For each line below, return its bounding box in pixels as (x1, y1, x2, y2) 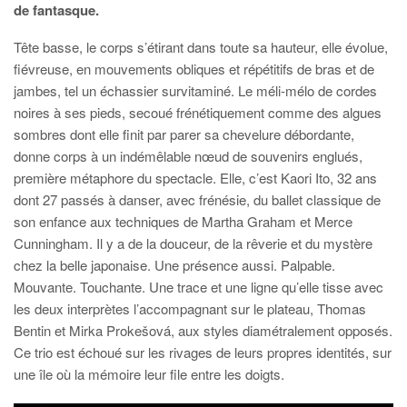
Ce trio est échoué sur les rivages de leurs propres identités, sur (14, 342, 392, 362)
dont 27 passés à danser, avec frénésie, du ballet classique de (14, 190, 381, 209)
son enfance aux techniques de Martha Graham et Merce (14, 212, 352, 231)
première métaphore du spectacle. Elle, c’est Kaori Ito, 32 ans (14, 168, 377, 187)
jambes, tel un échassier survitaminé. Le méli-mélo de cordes (14, 81, 377, 100)
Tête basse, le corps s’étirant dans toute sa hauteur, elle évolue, (14, 37, 388, 56)
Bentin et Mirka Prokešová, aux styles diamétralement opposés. (14, 321, 392, 340)
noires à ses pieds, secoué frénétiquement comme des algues (14, 103, 382, 122)
